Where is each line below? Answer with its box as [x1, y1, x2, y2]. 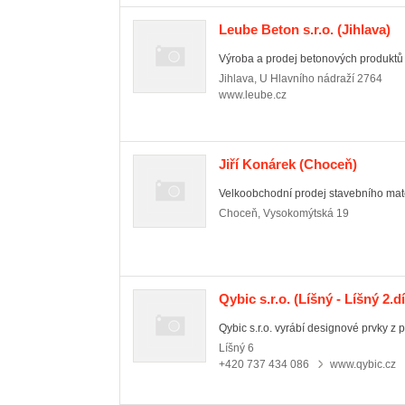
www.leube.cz [219, 89, 287, 101]
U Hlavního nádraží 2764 [259, 72, 382, 85]
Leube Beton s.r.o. [219, 22, 334, 37]
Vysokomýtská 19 [263, 207, 349, 220]
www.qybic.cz [330, 358, 396, 371]
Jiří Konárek [219, 156, 296, 172]
